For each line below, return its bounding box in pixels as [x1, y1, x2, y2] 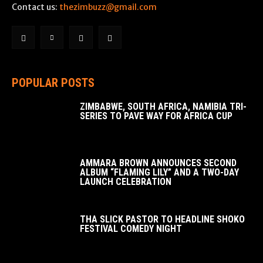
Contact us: [12, 2, 59, 13]
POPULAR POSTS [12, 75, 95, 90]
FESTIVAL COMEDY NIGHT [80, 222, 182, 234]
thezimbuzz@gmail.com [59, 2, 157, 13]
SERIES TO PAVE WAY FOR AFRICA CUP [80, 110, 235, 122]
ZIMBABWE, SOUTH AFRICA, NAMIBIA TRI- [80, 100, 247, 112]
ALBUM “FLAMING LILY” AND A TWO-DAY [80, 166, 239, 178]
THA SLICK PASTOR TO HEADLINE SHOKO [80, 213, 245, 225]
